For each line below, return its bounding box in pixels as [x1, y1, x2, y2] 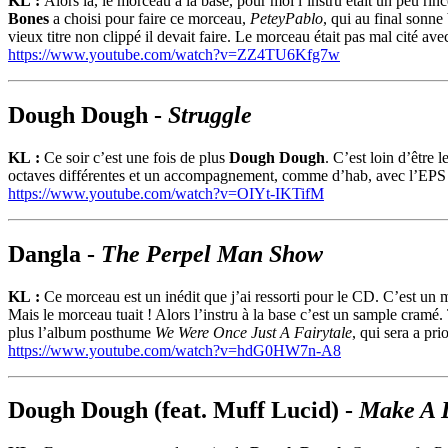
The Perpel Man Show [101, 240, 323, 267]
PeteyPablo [250, 9, 323, 27]
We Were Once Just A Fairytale [155, 323, 352, 341]
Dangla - [8, 240, 101, 267]
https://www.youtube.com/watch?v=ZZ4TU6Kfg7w [8, 45, 340, 63]
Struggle [168, 101, 252, 128]
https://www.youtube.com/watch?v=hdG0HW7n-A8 [8, 341, 341, 359]
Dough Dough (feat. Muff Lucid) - [8, 397, 359, 424]
